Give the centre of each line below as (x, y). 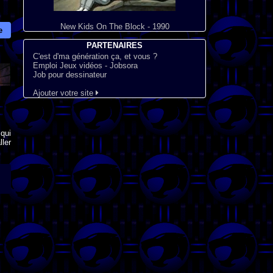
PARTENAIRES (115, 45)
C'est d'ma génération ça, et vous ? (95, 56)
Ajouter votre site (64, 93)
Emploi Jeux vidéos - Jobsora (85, 66)
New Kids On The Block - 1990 (115, 27)
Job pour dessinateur (69, 75)
